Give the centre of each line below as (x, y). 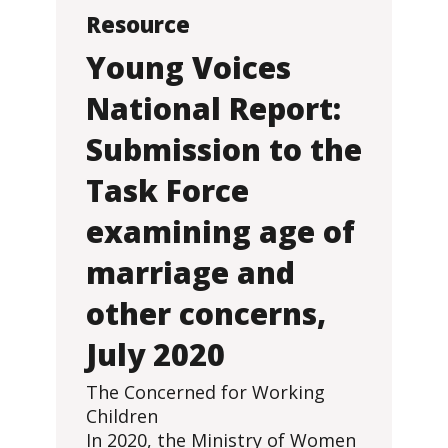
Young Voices (188, 67)
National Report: (213, 108)
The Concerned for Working (205, 392)
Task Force (167, 190)
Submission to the (224, 149)
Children (122, 416)
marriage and (190, 272)
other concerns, (206, 313)
